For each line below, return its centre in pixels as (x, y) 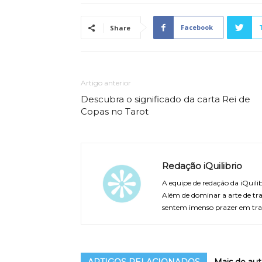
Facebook (197, 27)
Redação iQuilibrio (202, 166)
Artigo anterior (106, 83)
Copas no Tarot (115, 112)
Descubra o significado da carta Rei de (166, 99)
